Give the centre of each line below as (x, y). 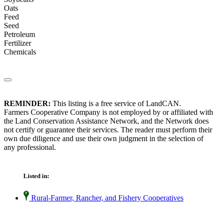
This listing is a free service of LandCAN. (116, 104)
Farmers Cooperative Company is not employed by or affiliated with (109, 112)
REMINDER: (27, 104)
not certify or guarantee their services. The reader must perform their (108, 130)
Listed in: (36, 176)
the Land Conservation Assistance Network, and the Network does (106, 121)
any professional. (30, 147)
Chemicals (20, 52)
